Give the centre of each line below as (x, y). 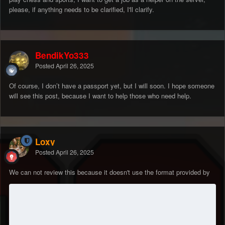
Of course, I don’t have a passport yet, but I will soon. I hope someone (112, 86)
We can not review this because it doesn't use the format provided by (109, 172)
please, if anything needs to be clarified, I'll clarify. (82, 10)
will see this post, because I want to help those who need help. (100, 96)
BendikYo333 (62, 55)
